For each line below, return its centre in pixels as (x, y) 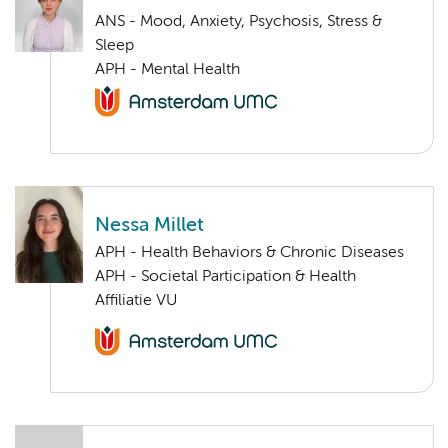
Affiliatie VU (136, 300)
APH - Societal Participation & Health (225, 276)
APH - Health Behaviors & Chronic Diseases (249, 252)
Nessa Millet (149, 225)
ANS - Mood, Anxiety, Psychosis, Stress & (238, 22)
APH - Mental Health (167, 70)
